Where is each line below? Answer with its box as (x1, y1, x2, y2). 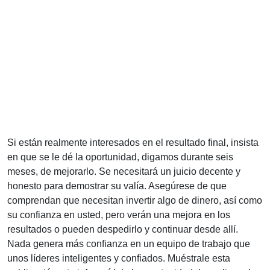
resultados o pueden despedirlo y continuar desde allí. (7, 224, 238, 234)
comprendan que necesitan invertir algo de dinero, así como (7, 195, 262, 206)
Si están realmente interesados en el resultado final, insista (7, 137, 259, 148)
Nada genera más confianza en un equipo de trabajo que (7, 238, 250, 249)
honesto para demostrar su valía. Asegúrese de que (7, 180, 227, 191)
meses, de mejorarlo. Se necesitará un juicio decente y (7, 166, 240, 177)
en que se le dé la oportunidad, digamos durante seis (7, 151, 233, 162)
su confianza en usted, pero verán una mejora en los (7, 209, 230, 220)
